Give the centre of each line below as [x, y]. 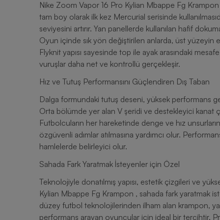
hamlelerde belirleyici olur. [83, 146]
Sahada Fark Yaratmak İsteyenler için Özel [110, 164]
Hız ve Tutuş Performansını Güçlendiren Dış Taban [124, 82]
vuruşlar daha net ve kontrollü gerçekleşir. [110, 64]
